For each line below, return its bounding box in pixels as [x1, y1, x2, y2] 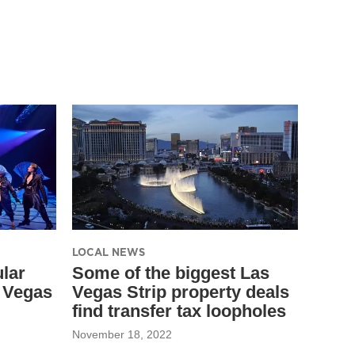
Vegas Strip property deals [72, 281, 289, 302]
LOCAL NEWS [72, 244, 145, 259]
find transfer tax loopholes [72, 300, 286, 321]
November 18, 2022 [72, 327, 172, 341]
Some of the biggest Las [72, 262, 269, 283]
